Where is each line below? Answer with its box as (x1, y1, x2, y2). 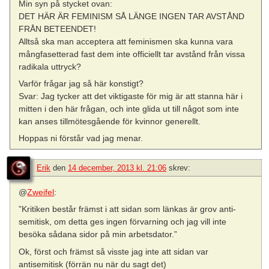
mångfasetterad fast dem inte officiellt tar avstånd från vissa (19, 49, 246, 59)
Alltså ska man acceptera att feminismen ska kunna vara (19, 36, 234, 46)
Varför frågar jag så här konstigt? (19, 78, 144, 88)
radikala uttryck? (19, 61, 82, 71)
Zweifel (27, 187, 55, 198)
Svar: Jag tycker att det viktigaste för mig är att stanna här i (19, 91, 243, 101)
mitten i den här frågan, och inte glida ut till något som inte (19, 103, 240, 113)
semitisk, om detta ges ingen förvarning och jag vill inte (19, 217, 227, 227)
